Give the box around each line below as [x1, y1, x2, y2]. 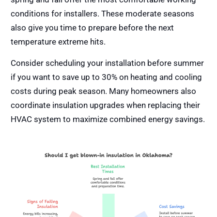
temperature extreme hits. [11, 37, 106, 47]
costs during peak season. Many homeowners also [11, 86, 197, 96]
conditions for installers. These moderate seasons [11, 9, 195, 19]
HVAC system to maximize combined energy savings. [11, 114, 205, 124]
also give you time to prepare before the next [11, 23, 174, 33]
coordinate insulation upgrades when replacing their [11, 100, 201, 110]
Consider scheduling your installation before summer [11, 58, 204, 68]
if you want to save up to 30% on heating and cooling [11, 72, 202, 82]
